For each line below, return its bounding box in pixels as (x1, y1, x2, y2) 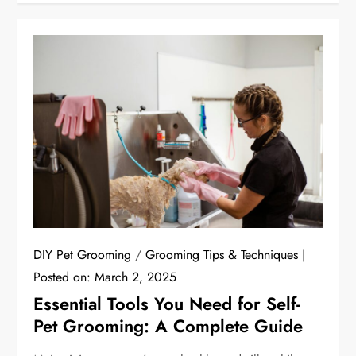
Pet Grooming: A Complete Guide (33, 312, 304, 339)
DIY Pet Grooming (33, 245, 132, 264)
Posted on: (33, 267, 95, 286)
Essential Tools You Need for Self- (33, 290, 301, 316)
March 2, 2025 (95, 267, 177, 286)
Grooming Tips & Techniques (145, 245, 299, 264)
